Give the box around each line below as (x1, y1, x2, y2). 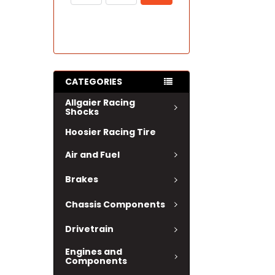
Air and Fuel (65, 148, 120, 161)
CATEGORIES (65, 76, 122, 88)
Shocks (65, 106, 99, 118)
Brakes (65, 173, 98, 186)
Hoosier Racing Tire (65, 126, 156, 138)
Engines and (65, 246, 122, 258)
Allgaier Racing (65, 96, 135, 109)
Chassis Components (65, 198, 165, 211)
